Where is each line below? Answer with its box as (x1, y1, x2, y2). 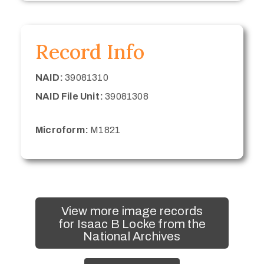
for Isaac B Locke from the (58, 217, 206, 230)
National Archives (83, 229, 181, 243)
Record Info (35, 38, 144, 64)
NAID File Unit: (35, 91, 103, 101)
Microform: (35, 124, 88, 135)
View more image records (61, 204, 203, 217)
